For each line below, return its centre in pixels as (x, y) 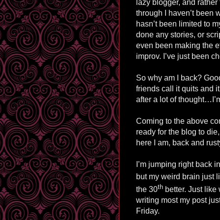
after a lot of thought (170, 99)
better (175, 189)
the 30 (147, 189)
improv (148, 56)
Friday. (148, 211)
